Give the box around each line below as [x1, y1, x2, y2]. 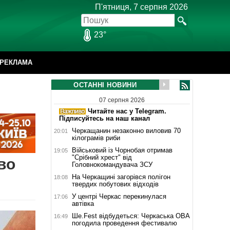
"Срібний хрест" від [71, 153, 132, 161]
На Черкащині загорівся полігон [71, 172, 170, 181]
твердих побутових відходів [71, 180, 159, 188]
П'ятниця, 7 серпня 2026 [95, 3, 188, 11]
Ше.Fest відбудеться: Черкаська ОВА [71, 212, 190, 220]
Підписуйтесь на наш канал [59, 114, 150, 122]
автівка [71, 199, 94, 207]
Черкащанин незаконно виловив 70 [71, 126, 181, 135]
